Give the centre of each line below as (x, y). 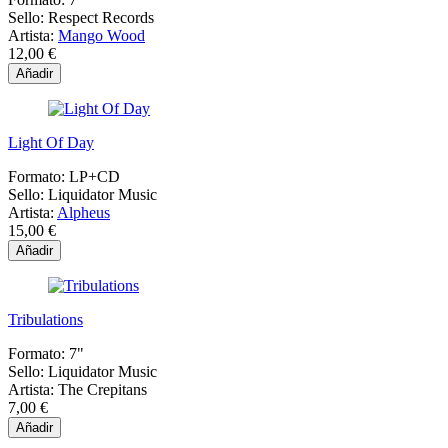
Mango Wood (101, 35)
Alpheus (83, 212)
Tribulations (45, 319)
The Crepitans (102, 389)
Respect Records (101, 17)
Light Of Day (51, 142)
